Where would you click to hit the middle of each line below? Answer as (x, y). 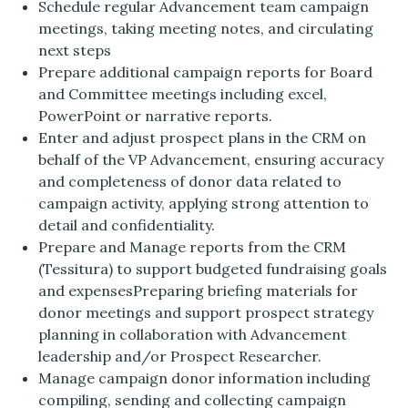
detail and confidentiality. (127, 225)
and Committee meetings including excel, (183, 94)
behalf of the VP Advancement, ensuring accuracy (211, 160)
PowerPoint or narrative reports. (161, 116)
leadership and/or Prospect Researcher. (180, 357)
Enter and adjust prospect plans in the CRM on (203, 138)
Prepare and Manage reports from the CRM (193, 247)
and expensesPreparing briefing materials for (199, 291)
